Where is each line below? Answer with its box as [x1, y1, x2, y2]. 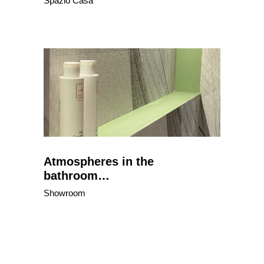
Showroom [44, 188, 85, 199]
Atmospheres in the [44, 155, 154, 168]
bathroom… [44, 169, 110, 182]
